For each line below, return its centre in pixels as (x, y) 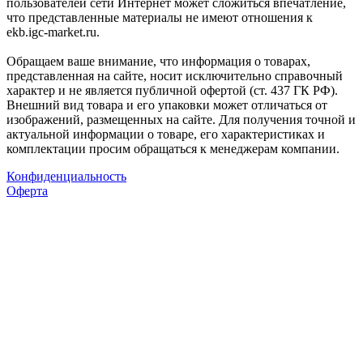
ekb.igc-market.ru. (53, 32)
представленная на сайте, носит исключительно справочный (175, 76)
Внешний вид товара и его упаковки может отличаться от (167, 105)
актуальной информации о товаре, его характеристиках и (166, 135)
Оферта (27, 191)
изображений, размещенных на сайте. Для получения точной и (181, 120)
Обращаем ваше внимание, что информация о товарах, (158, 62)
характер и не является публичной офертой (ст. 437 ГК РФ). (172, 91)
